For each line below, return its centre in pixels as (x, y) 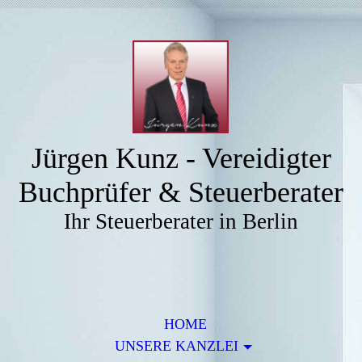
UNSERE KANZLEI (176, 346)
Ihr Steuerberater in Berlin (181, 221)
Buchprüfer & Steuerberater (181, 192)
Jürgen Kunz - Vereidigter (181, 158)
